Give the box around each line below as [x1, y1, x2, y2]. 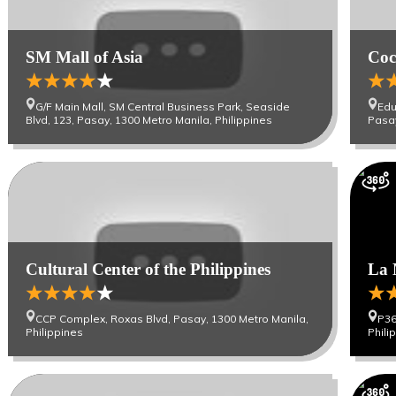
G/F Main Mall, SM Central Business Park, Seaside [35, 100, 291, 113]
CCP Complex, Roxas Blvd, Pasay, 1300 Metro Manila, [35, 312, 309, 325]
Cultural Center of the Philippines [26, 260, 271, 278]
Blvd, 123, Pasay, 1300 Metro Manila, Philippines [26, 113, 273, 126]
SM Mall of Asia [26, 48, 144, 66]
